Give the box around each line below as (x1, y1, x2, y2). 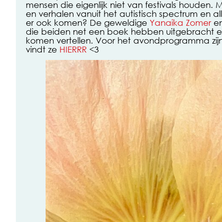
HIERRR (59, 43, 87, 55)
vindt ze (26, 43, 59, 55)
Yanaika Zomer (150, 16, 211, 28)
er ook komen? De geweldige (26, 16, 150, 28)
